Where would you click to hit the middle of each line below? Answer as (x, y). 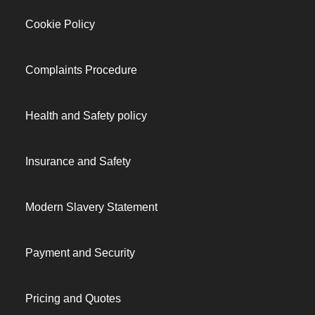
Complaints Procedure (81, 70)
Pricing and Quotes (73, 298)
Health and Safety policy (86, 116)
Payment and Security (80, 253)
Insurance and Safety (78, 161)
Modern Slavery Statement (91, 207)
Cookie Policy (60, 24)
